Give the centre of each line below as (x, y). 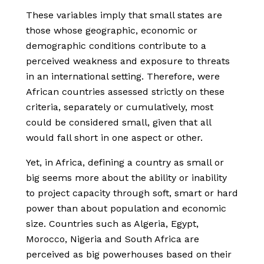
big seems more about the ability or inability (126, 178)
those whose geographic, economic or (112, 31)
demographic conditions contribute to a (116, 46)
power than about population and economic (126, 209)
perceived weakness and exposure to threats (128, 61)
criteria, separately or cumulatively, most (120, 107)
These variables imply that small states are (124, 15)
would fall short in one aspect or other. (114, 138)
